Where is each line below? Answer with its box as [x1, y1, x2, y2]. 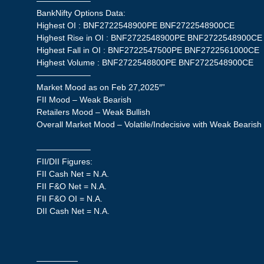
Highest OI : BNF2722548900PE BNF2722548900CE [37, 20, 235, 30]
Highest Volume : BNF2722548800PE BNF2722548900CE [37, 57, 254, 67]
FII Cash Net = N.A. [37, 169, 110, 179]
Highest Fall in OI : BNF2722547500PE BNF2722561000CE [37, 45, 260, 55]
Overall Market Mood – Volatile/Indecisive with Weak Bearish [37, 119, 262, 129]
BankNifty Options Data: [37, 8, 126, 18]
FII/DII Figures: [37, 156, 93, 166]
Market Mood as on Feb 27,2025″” [37, 82, 166, 92]
